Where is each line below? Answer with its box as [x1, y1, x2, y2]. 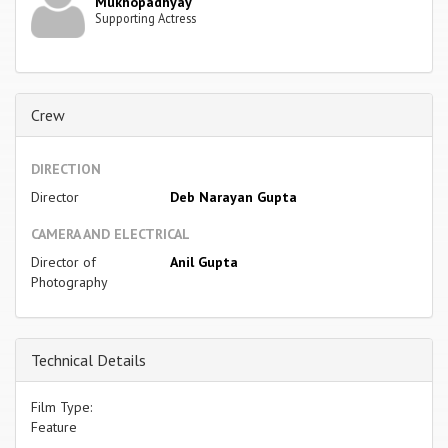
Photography [31, 272, 108, 291]
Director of [31, 252, 96, 271]
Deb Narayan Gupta [169, 187, 297, 206]
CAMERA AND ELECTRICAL [31, 224, 190, 243]
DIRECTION [31, 159, 101, 178]
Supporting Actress [95, 9, 197, 26]
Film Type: [31, 397, 92, 416]
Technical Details [31, 349, 146, 370]
